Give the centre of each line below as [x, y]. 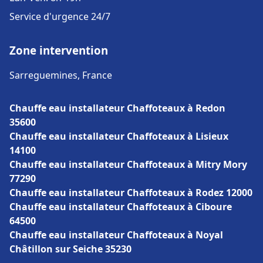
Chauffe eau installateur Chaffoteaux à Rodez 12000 [131, 193]
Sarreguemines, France [61, 75]
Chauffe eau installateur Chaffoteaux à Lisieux [119, 136]
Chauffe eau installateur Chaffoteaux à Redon [117, 108]
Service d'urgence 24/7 [60, 16]
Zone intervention [59, 50]
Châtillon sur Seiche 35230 [70, 249]
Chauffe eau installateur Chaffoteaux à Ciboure [121, 207]
